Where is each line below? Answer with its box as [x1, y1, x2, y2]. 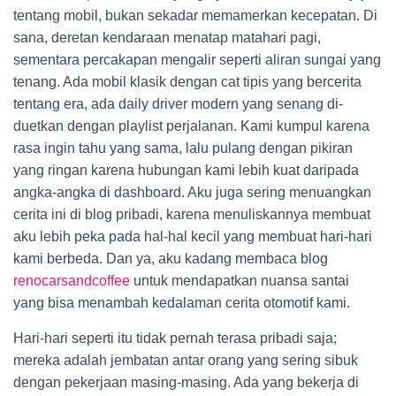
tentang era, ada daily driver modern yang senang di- [13, 96, 343, 111]
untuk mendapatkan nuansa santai [130, 273, 349, 288]
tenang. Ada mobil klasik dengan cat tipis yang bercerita [13, 74, 362, 89]
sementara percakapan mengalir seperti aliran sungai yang [13, 52, 381, 67]
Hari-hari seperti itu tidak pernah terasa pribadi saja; [13, 331, 337, 346]
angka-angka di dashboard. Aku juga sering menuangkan [13, 185, 371, 200]
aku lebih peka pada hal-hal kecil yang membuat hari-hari [13, 229, 372, 244]
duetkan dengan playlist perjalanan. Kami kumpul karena [13, 118, 369, 133]
